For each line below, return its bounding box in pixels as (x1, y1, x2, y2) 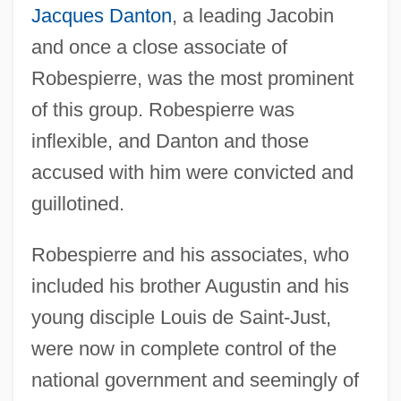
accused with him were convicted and (30, 160, 354, 183)
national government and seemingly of (30, 368, 359, 391)
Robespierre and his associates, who (30, 243, 349, 266)
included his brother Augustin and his (30, 274, 349, 297)
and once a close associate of (30, 35, 287, 58)
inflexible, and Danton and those (30, 129, 309, 152)
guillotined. (30, 192, 124, 215)
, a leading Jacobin (171, 4, 334, 27)
